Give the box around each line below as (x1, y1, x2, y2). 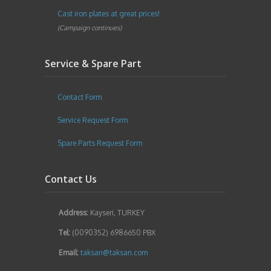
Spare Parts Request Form (57, 138, 142, 148)
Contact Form (57, 92, 102, 102)
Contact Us (45, 172, 97, 186)
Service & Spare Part (45, 56, 142, 70)
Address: (59, 207, 88, 217)
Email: (59, 247, 79, 257)
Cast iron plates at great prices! (57, 8, 160, 18)
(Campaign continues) (57, 23, 122, 32)
